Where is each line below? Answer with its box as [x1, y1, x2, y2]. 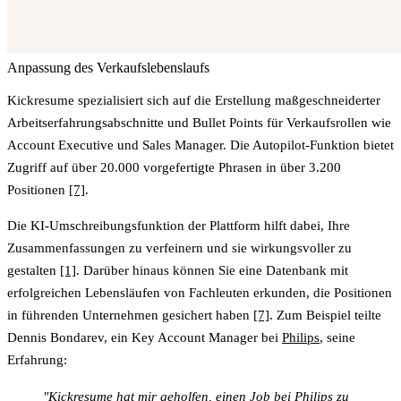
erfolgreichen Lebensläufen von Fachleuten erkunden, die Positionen [7, 285, 392, 300]
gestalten [7, 262, 60, 277]
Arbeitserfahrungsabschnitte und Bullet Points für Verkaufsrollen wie [7, 115, 391, 130]
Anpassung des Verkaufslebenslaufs [7, 59, 209, 75]
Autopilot [252, 137, 305, 152]
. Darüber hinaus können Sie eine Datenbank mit [76, 262, 348, 277]
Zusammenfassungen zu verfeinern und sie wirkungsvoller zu [7, 240, 352, 255]
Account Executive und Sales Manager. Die [7, 137, 252, 152]
